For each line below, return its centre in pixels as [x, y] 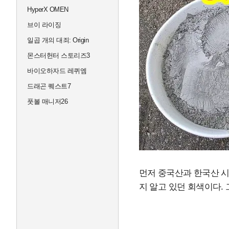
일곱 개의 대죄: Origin [58, 40]
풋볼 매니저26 [47, 101]
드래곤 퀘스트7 [49, 86]
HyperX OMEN [48, 9]
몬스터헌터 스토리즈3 [59, 55]
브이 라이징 [44, 25]
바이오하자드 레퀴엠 [57, 71]
